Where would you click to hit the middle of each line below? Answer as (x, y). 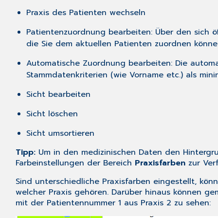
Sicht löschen (52, 114)
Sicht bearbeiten (59, 95)
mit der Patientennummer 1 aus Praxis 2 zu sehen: (113, 203)
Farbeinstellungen (50, 163)
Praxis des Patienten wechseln (86, 13)
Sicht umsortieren (61, 134)
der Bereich (109, 163)
